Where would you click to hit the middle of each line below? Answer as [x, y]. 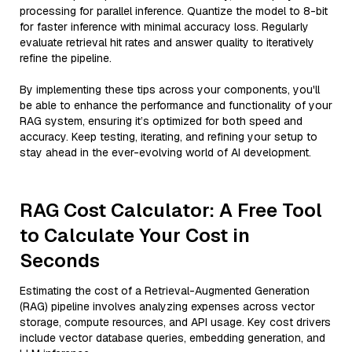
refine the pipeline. [66, 58]
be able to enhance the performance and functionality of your [176, 105]
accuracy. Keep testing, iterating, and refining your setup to [169, 137]
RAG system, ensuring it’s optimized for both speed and [161, 121]
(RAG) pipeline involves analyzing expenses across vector [167, 306]
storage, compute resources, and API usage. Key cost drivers [175, 322]
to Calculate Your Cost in [135, 235]
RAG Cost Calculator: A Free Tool [171, 210]
